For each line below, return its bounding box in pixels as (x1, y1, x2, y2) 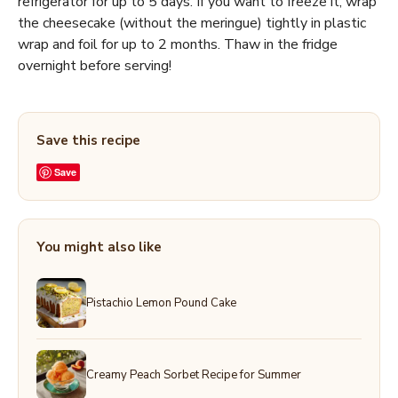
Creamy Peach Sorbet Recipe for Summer (86, 366, 301, 383)
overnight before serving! (18, 56, 171, 76)
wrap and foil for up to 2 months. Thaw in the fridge (18, 35, 338, 54)
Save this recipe (36, 131, 140, 149)
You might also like (36, 238, 162, 256)
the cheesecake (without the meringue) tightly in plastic (18, 13, 366, 33)
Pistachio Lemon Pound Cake (86, 294, 236, 311)
